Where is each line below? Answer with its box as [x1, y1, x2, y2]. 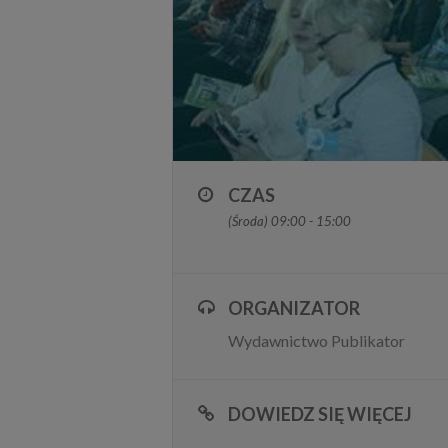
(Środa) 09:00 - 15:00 [228, 212, 351, 229]
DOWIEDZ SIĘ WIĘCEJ [228, 402, 412, 425]
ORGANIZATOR [228, 296, 360, 319]
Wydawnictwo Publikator [228, 330, 405, 350]
